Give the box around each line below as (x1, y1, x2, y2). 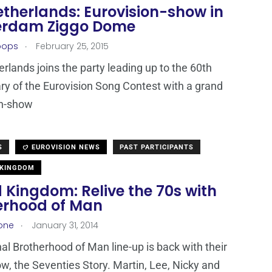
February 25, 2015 (33, 40, 109, 53)
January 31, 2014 (29, 219, 98, 232)
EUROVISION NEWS (29, 143, 100, 152)
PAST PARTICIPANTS (120, 143, 194, 152)
